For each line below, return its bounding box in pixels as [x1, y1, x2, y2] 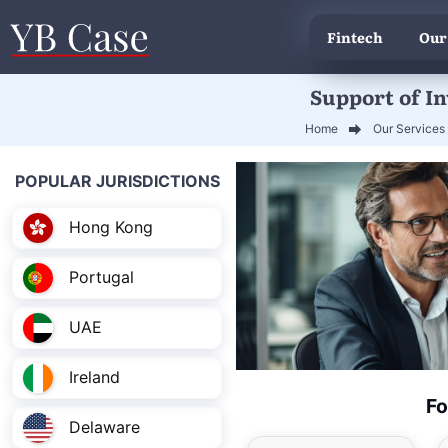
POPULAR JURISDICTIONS [14, 170, 220, 191]
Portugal [69, 267, 134, 288]
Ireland [69, 367, 120, 388]
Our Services [373, 120, 445, 136]
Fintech [326, 27, 383, 48]
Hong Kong [69, 217, 153, 238]
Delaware [69, 417, 140, 438]
